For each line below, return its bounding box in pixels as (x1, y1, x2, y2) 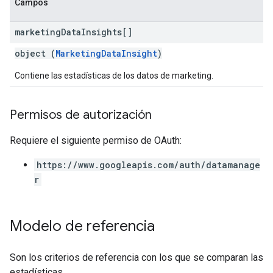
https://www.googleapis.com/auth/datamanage (37, 159, 260, 171)
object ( (15, 48, 55, 59)
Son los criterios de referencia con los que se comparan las (10, 252, 263, 263)
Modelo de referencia (10, 217, 155, 235)
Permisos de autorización (10, 107, 152, 122)
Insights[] (81, 26, 132, 38)
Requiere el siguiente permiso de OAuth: (10, 135, 182, 146)
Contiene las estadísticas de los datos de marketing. (15, 71, 213, 80)
